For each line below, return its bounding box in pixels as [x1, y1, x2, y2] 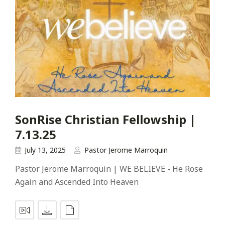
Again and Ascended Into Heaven [15, 176, 139, 187]
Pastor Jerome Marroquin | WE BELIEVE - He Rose [15, 163, 203, 174]
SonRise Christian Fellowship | [15, 111, 196, 128]
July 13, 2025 [25, 145, 66, 155]
